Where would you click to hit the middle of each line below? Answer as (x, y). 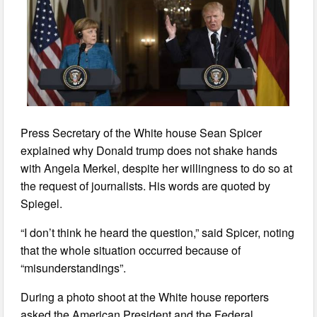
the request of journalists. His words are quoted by (146, 185)
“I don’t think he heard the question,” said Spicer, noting (158, 232)
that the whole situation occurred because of (131, 250)
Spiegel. (42, 203)
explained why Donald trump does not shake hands (149, 150)
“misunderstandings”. (74, 267)
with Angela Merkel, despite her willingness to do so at (157, 168)
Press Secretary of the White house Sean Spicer (142, 132)
